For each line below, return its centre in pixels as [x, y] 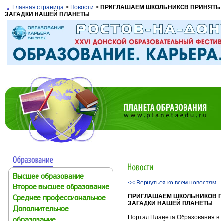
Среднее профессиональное [59, 199]
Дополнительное [41, 209]
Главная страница [38, 7]
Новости [82, 7]
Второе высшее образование [61, 188]
